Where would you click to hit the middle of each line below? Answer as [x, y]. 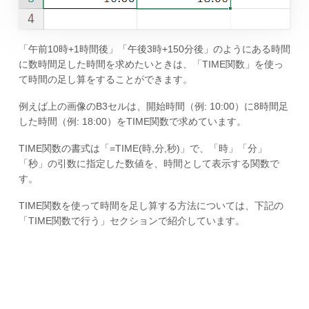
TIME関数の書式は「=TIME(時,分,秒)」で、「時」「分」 [142, 148]
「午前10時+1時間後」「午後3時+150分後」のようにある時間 [154, 49]
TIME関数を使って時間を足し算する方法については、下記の [151, 205]
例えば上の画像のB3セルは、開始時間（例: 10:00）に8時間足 [153, 106]
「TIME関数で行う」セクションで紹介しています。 [131, 220]
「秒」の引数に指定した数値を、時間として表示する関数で [149, 163]
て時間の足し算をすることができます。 [105, 80]
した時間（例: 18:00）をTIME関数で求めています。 [132, 121]
